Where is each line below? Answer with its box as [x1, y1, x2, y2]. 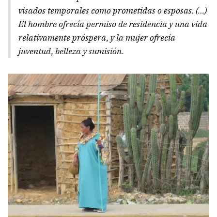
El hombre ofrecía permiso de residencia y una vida [18, 18, 207, 30]
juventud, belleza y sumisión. [18, 45, 124, 57]
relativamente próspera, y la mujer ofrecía [18, 31, 175, 43]
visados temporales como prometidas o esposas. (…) [18, 4, 207, 16]
